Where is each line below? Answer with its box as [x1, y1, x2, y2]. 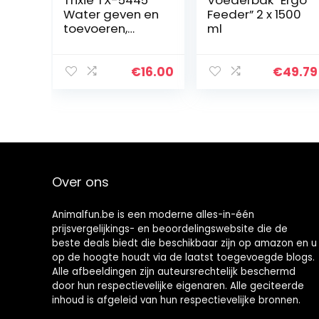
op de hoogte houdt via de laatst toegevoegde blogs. [51, 251, 315, 265]
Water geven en [63, 5, 159, 23]
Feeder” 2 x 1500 [206, 5, 301, 23]
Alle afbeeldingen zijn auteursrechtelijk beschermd [51, 265, 296, 279]
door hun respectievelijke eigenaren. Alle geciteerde [51, 279, 304, 293]
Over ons [51, 173, 109, 192]
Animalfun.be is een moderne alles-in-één [51, 208, 254, 222]
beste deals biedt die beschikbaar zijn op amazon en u [51, 236, 317, 251]
